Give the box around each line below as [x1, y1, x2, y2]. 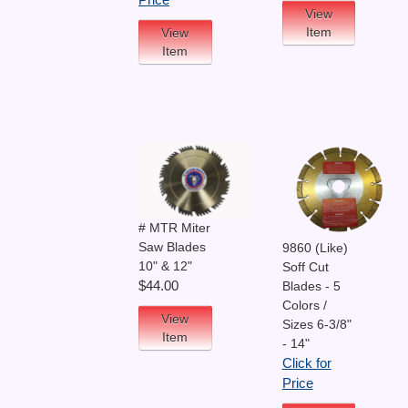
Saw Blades [138, 239, 206, 254]
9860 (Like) [281, 240, 348, 255]
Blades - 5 [281, 278, 341, 293]
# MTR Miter [138, 219, 210, 235]
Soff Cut [281, 259, 329, 274]
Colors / [281, 297, 327, 312]
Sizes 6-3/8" [281, 316, 352, 331]
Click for [281, 355, 331, 371]
